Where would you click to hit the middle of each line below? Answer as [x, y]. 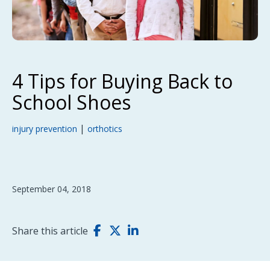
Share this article [50, 231]
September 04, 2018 [52, 189]
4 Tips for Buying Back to [122, 81]
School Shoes [71, 102]
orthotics [105, 129]
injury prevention [45, 129]
